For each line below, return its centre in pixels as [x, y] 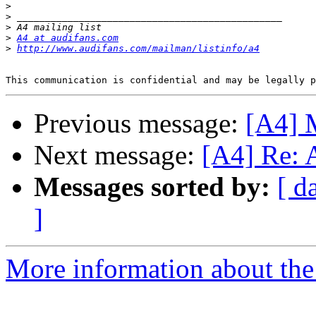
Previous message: [140, 123]
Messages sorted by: [152, 187]
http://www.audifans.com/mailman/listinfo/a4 [138, 49]
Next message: [118, 155]
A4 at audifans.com [68, 38]
